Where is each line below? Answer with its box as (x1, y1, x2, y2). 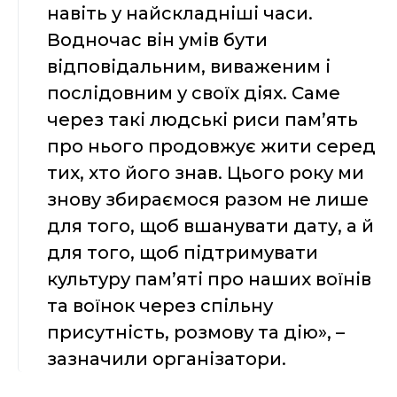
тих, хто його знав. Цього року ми (47, 162, 364, 184)
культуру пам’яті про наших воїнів (47, 269, 371, 291)
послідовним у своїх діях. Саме (47, 82, 340, 105)
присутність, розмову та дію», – (47, 322, 345, 344)
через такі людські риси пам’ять (47, 109, 358, 131)
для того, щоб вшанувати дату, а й (47, 215, 374, 237)
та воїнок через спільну (47, 295, 273, 317)
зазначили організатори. (47, 348, 291, 370)
